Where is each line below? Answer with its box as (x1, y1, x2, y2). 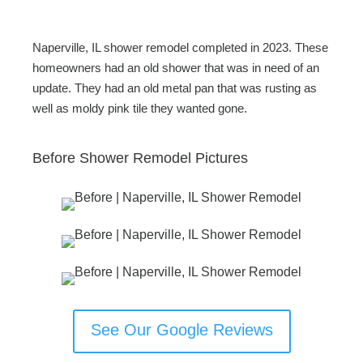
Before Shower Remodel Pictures (32, 150, 248, 166)
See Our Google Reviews (90, 321, 273, 339)
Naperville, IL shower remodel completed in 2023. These (32, 41, 328, 54)
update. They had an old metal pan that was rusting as (32, 81, 317, 95)
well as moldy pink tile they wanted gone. (32, 101, 247, 115)
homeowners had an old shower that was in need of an (32, 61, 319, 75)
